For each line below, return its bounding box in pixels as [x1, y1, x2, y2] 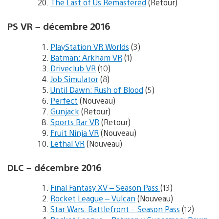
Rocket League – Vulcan [50, 193, 135, 204]
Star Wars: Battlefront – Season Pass [50, 204, 180, 215]
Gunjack [50, 106, 79, 116]
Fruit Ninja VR [50, 127, 99, 138]
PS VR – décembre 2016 [7, 20, 110, 32]
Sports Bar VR [50, 116, 99, 127]
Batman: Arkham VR [50, 52, 122, 63]
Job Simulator [50, 73, 98, 84]
